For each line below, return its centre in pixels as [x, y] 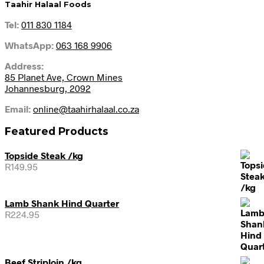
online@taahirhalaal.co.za [86, 109]
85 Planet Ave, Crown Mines [64, 77]
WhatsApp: [29, 45]
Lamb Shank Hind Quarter [62, 203]
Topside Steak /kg [44, 155]
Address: [24, 66]
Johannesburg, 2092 [48, 88]
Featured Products [57, 131]
